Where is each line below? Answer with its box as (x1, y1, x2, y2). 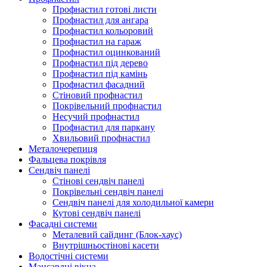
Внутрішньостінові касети (52, 240, 159, 250)
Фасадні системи (29, 218, 97, 229)
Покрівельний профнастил (52, 100, 162, 111)
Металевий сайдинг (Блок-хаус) (52, 229, 182, 240)
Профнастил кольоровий (52, 25, 153, 36)
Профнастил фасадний (52, 79, 145, 89)
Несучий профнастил (52, 111, 139, 122)
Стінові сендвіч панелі (52, 175, 144, 186)
